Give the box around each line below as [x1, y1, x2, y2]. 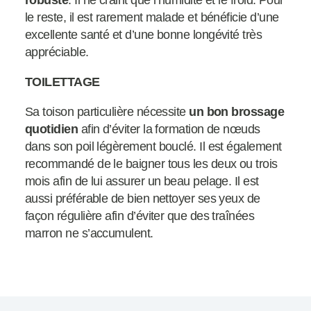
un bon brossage [189, 105, 285, 119]
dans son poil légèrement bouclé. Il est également [25, 140, 282, 154]
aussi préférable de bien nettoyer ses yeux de [25, 192, 260, 206]
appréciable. [25, 45, 89, 60]
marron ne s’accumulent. [25, 226, 153, 241]
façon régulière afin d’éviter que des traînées [25, 209, 255, 224]
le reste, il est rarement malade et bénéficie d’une [25, 10, 279, 25]
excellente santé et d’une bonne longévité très [25, 28, 262, 42]
